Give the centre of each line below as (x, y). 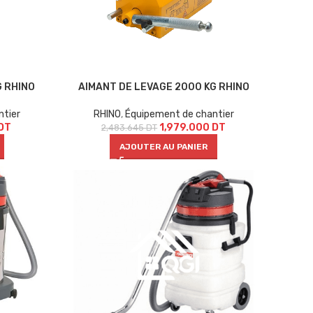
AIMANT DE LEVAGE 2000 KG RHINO (163, 87)
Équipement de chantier (179, 114)
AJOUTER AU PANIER (164, 146)
